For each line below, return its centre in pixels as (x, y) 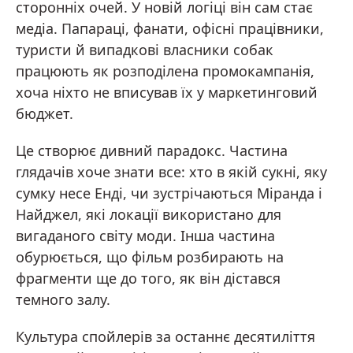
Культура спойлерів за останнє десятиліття (165, 336)
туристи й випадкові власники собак (145, 50)
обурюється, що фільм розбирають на (150, 257)
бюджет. (45, 113)
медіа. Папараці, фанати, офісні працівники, (170, 28)
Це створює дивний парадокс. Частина (152, 150)
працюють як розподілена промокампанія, (165, 71)
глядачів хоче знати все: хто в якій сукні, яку (171, 172)
